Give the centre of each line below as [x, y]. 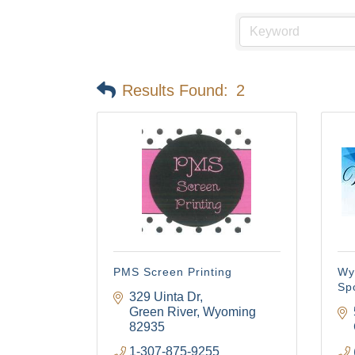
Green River [163, 312]
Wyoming [229, 312]
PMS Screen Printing [173, 272]
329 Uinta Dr [164, 297]
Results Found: [175, 90]
